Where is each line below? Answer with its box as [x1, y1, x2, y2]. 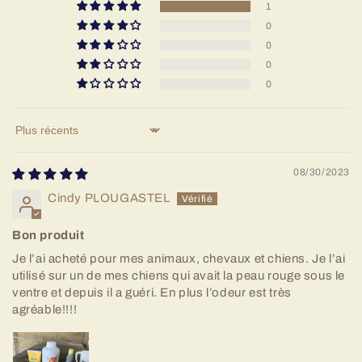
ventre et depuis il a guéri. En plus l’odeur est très [12, 286, 292, 299]
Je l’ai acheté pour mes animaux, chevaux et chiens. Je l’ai [12, 252, 346, 265]
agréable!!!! [12, 303, 78, 316]
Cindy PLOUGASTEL [48, 192, 170, 204]
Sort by [11, 130, 54, 144]
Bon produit [12, 229, 85, 242]
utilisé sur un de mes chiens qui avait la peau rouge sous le [12, 269, 346, 282]
